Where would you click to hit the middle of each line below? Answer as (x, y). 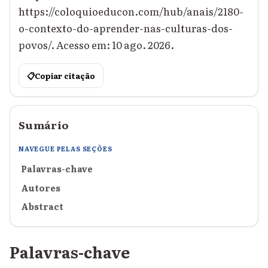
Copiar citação (65, 76)
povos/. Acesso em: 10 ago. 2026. (96, 45)
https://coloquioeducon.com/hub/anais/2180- (131, 11)
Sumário (44, 125)
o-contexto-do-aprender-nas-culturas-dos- (126, 28)
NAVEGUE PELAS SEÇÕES (66, 148)
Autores (41, 187)
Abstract (42, 206)
